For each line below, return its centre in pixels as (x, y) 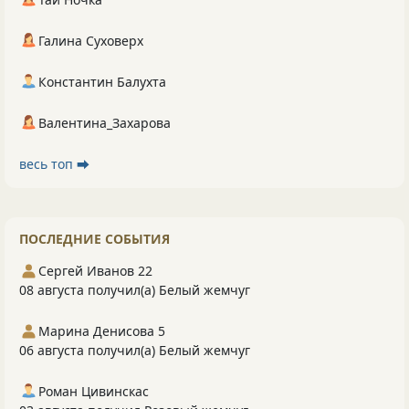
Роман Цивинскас (94, 391)
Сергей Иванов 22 (95, 270)
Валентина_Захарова (105, 122)
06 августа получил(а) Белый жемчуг (135, 350)
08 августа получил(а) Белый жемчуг (135, 289)
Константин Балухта (102, 81)
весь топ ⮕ (54, 163)
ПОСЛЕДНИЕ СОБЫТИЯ (94, 238)
